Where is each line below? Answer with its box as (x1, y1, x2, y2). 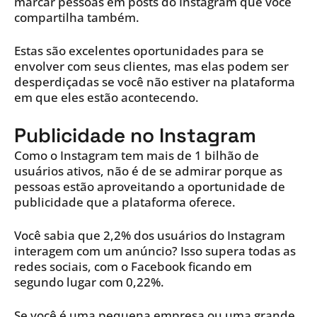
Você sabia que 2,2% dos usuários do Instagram (14, 227, 285, 244)
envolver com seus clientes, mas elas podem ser (14, 58, 289, 75)
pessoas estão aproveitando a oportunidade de (14, 178, 285, 195)
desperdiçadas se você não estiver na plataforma (14, 74, 295, 91)
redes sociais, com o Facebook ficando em (14, 258, 252, 275)
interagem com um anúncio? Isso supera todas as (14, 243, 296, 260)
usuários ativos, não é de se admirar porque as (14, 163, 282, 180)
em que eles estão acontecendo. (14, 89, 199, 106)
